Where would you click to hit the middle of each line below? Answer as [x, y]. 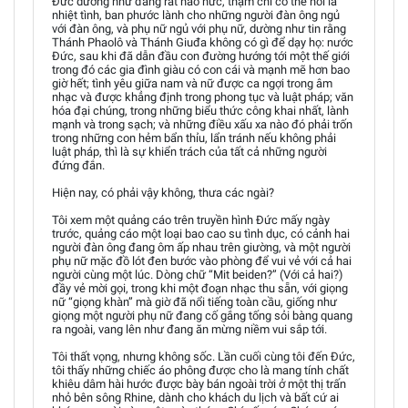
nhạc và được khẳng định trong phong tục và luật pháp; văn [203, 97]
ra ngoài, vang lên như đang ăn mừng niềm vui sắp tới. [189, 329]
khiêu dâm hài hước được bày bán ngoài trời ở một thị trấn [199, 383]
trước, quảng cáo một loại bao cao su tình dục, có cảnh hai [201, 233]
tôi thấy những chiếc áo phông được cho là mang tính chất [200, 370]
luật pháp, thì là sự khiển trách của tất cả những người [189, 151]
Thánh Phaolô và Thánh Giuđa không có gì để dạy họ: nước [203, 42]
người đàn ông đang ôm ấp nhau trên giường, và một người [201, 247]
